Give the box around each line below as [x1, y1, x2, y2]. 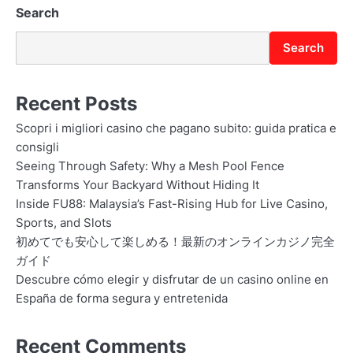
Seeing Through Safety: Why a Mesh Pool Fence [16, 158, 284, 173]
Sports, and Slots [16, 215, 112, 230]
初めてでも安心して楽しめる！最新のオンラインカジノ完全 [16, 234, 335, 249]
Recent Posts [16, 91, 137, 115]
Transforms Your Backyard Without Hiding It [16, 177, 259, 192]
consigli [16, 139, 59, 154]
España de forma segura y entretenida [16, 291, 228, 306]
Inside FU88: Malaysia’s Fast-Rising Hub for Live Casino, [16, 196, 328, 211]
